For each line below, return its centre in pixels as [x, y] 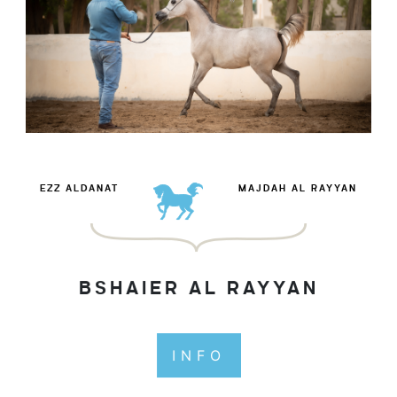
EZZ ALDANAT [79, 188]
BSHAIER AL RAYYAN [198, 288]
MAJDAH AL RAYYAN [298, 188]
